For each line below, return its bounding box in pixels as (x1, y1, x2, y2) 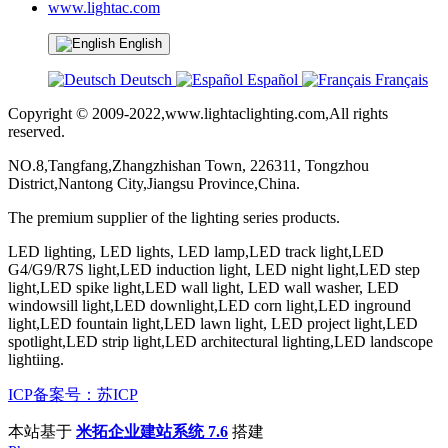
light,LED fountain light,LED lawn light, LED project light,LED (8, 315, 418, 333)
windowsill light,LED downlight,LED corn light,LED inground (8, 297, 411, 315)
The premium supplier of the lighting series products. (8, 209, 340, 227)
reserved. (8, 123, 65, 141)
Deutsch (116, 71, 176, 89)
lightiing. (8, 351, 64, 369)
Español (243, 71, 302, 89)
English (119, 36, 162, 52)
